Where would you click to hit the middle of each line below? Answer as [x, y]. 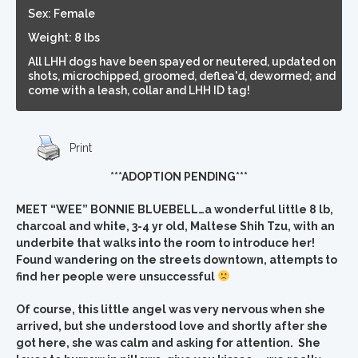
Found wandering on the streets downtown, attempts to [177, 260]
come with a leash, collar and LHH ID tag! [139, 90]
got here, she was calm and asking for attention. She [168, 343]
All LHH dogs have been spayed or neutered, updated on [182, 62]
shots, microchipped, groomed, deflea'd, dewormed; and [182, 76]
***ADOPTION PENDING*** [179, 177]
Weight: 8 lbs [64, 38]
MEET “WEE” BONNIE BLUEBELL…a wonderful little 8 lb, [175, 209]
